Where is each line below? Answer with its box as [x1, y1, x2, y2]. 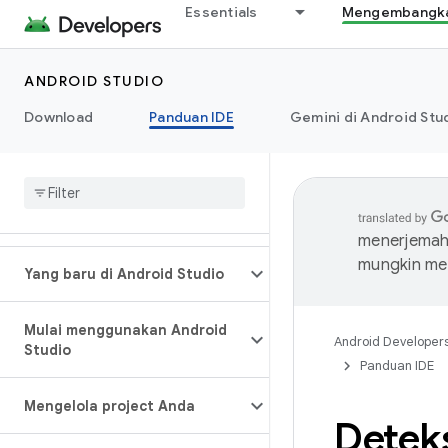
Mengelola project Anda [24, 397, 195, 415]
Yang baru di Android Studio [24, 265, 224, 283]
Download [24, 108, 93, 126]
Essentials [185, 3, 258, 21]
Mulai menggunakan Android [24, 321, 227, 339]
